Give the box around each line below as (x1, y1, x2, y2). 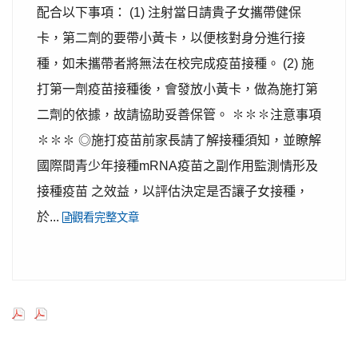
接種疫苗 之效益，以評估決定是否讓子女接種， (37, 185, 308, 198)
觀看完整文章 (72, 212, 139, 223)
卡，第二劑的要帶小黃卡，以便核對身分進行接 (37, 31, 305, 45)
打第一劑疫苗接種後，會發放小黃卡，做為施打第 (37, 82, 318, 96)
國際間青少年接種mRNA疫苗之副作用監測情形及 (37, 159, 318, 173)
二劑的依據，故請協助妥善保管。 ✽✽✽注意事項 (37, 108, 321, 121)
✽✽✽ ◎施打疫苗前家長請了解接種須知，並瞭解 (37, 133, 321, 147)
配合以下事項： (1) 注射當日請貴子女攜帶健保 (37, 6, 301, 19)
